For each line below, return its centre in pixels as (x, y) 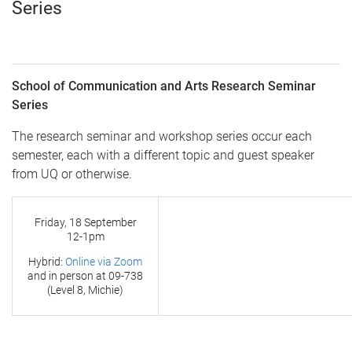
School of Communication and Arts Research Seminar (164, 86)
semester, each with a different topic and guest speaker (163, 155)
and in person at (68, 275)
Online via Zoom (104, 261)
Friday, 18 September (85, 222)
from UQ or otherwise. (72, 174)
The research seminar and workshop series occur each (162, 136)
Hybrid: (47, 261)
